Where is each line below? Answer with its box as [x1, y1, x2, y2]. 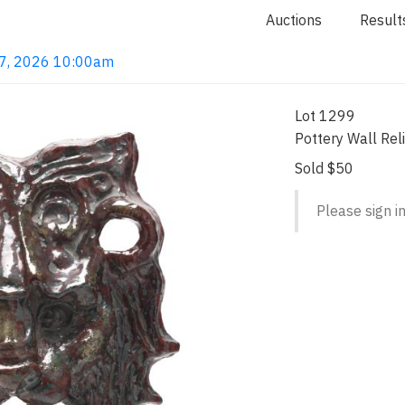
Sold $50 [295, 159, 354, 177]
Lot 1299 [295, 106, 356, 125]
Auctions [266, 11, 322, 29]
